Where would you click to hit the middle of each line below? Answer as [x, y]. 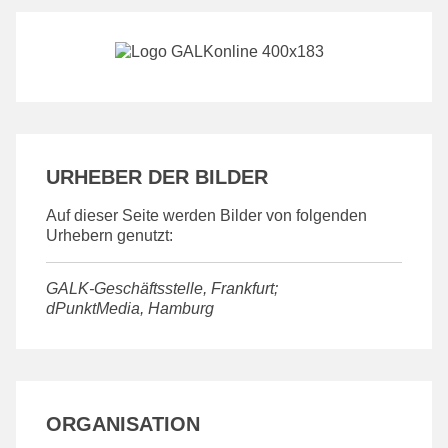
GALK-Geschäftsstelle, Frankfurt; [162, 288]
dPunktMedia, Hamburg [130, 308]
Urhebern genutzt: [109, 235]
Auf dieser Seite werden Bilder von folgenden [206, 215]
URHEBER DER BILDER [157, 176]
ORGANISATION [123, 423]
